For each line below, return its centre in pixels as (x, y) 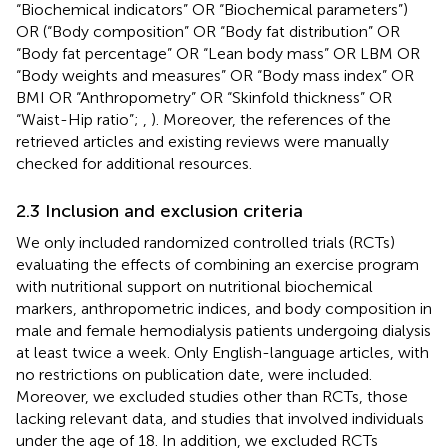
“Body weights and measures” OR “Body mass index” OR (215, 75)
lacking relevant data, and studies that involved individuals (220, 418)
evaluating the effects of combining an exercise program (217, 264)
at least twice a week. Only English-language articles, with (222, 352)
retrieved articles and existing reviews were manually (202, 141)
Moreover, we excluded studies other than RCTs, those (212, 396)
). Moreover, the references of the (271, 119)
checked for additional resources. (134, 163)
